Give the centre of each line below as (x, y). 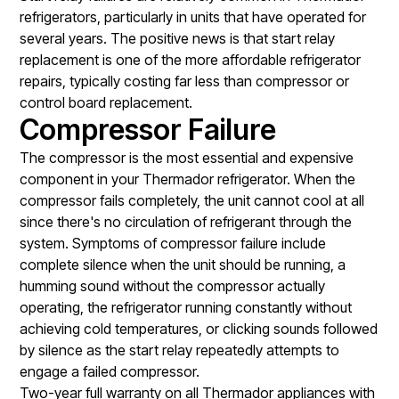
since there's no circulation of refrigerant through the (186, 221)
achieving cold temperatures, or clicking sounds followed (199, 328)
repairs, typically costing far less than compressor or (185, 81)
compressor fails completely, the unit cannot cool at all (192, 200)
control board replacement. (106, 102)
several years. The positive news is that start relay (178, 38)
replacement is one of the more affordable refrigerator (191, 59)
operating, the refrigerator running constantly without (186, 307)
